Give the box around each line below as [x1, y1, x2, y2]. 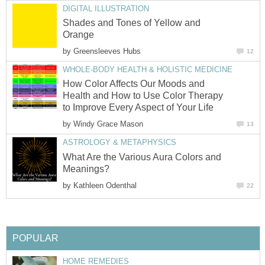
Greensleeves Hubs [73, 46, 141, 56]
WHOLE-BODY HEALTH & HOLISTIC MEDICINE [63, 64, 232, 74]
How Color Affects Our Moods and [63, 79, 205, 89]
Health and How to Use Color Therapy [63, 91, 223, 101]
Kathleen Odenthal [73, 180, 137, 190]
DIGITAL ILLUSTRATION [63, 4, 149, 13]
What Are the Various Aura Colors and [63, 151, 221, 162]
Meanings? [63, 163, 109, 174]
